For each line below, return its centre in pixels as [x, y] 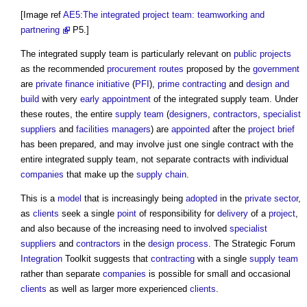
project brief [271, 129]
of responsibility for [177, 213]
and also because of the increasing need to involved [125, 228]
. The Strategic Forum [252, 243]
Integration [41, 258]
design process [178, 243]
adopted [201, 198]
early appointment [115, 99]
